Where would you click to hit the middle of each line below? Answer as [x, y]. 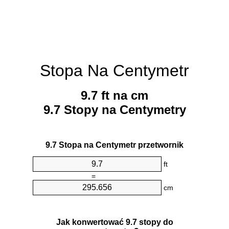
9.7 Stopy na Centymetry [114, 110]
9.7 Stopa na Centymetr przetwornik [114, 145]
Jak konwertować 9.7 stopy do [114, 222]
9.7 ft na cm [114, 96]
